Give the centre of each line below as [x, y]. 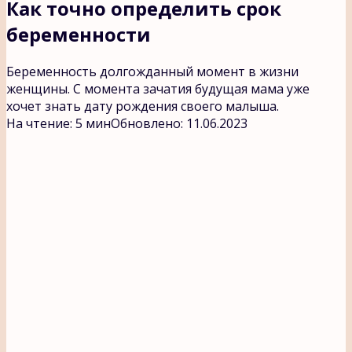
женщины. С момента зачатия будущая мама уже [158, 88]
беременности [79, 34]
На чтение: [39, 123]
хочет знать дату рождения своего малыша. [143, 106]
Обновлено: [147, 123]
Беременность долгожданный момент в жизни [152, 71]
